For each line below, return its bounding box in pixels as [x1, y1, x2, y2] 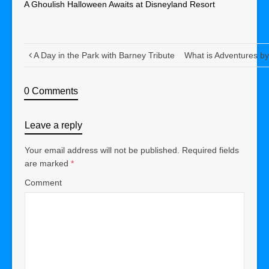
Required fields [182, 145, 239, 155]
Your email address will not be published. [25, 145, 180, 155]
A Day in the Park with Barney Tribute [34, 50, 175, 60]
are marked [25, 158, 71, 168]
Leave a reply [25, 119, 82, 130]
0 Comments [24, 85, 78, 96]
